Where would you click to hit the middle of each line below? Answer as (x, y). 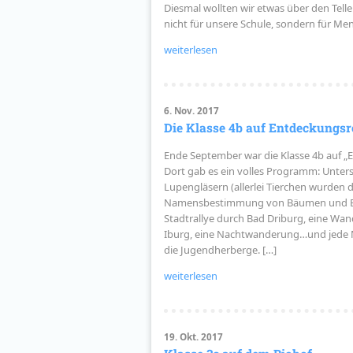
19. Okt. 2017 (193, 336)
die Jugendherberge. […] (220, 249)
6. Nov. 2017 (191, 110)
